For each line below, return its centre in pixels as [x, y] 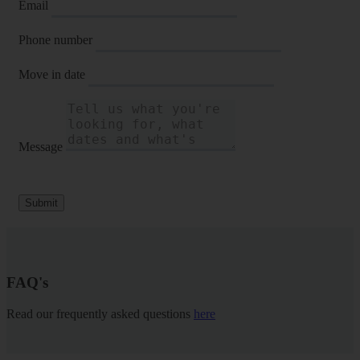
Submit [41, 202]
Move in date [52, 74]
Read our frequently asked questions [100, 314]
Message [41, 146]
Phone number [55, 39]
